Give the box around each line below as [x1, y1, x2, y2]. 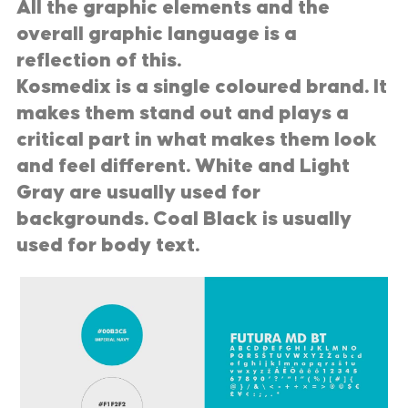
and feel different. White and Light [16, 156, 350, 178]
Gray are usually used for [16, 182, 260, 204]
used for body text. [16, 235, 199, 257]
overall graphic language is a [16, 24, 297, 46]
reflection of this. [16, 50, 181, 72]
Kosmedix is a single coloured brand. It [16, 76, 387, 98]
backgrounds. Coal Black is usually [16, 209, 352, 230]
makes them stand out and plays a [16, 103, 349, 125]
